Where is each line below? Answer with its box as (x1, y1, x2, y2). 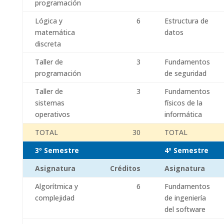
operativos (34, 109, 70, 119)
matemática (34, 27, 75, 37)
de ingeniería (164, 193, 206, 202)
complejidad (34, 193, 74, 202)
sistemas (34, 98, 64, 107)
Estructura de (164, 16, 208, 25)
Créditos (109, 163, 140, 173)
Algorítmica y (34, 181, 78, 191)
